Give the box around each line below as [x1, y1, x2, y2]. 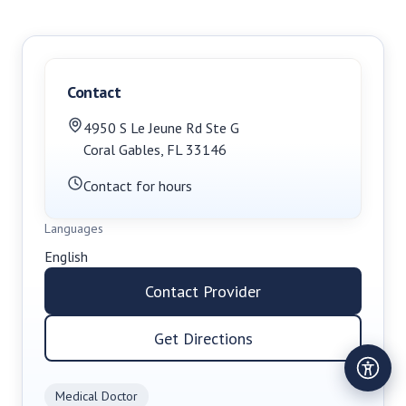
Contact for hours [83, 177, 192, 195]
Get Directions [153, 327, 253, 349]
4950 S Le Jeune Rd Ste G [83, 119, 239, 137]
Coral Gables [83, 140, 160, 159]
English [44, 247, 88, 266]
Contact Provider [145, 280, 261, 302]
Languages [44, 220, 103, 237]
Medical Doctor [55, 388, 138, 404]
